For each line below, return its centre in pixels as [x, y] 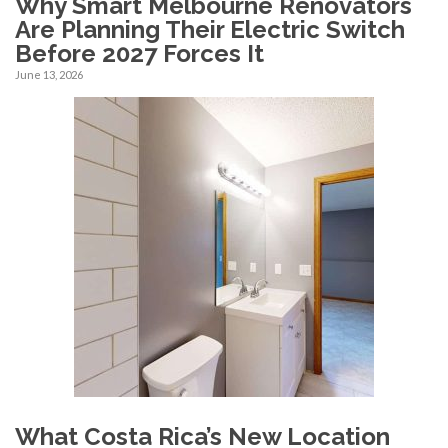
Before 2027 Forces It [139, 53]
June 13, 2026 [49, 74]
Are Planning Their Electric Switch [210, 29]
